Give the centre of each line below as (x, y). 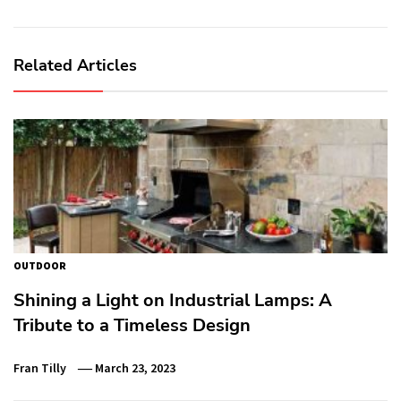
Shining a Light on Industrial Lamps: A (173, 300)
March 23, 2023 (136, 368)
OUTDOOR (40, 265)
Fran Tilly (40, 368)
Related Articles (75, 65)
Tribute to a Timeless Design (132, 325)
